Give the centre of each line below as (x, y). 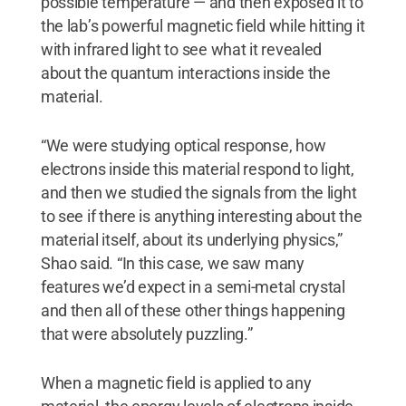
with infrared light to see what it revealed (181, 49)
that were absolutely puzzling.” (146, 333)
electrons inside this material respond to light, (197, 169)
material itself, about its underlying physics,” (192, 239)
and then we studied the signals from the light (198, 192)
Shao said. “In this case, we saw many (172, 263)
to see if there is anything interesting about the (201, 216)
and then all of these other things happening (193, 310)
